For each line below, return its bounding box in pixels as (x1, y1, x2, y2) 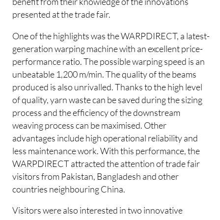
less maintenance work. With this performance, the (12, 145, 200, 156)
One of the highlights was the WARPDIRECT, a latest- (12, 30, 210, 41)
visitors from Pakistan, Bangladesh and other (12, 170, 179, 182)
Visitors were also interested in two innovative (12, 205, 183, 216)
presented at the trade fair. (12, 9, 111, 20)
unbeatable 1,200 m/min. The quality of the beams (12, 68, 197, 80)
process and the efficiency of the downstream (12, 107, 181, 118)
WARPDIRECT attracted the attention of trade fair (12, 158, 200, 169)
